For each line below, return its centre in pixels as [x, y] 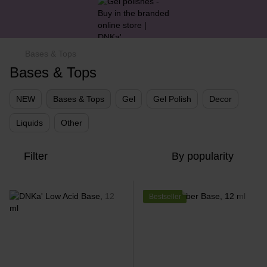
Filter [36, 156]
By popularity [203, 156]
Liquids [30, 123]
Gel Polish [172, 99]
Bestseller [165, 197]
